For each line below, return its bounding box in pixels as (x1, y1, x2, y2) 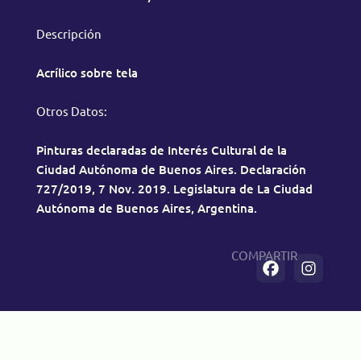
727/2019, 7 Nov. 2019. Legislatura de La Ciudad (35, 180, 313, 197)
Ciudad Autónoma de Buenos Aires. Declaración (35, 161, 306, 178)
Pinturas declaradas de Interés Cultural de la (35, 142, 287, 159)
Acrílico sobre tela (35, 64, 138, 81)
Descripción (35, 26, 102, 42)
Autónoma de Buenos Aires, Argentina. (35, 200, 257, 217)
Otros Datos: (35, 103, 107, 119)
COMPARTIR (231, 247, 298, 263)
